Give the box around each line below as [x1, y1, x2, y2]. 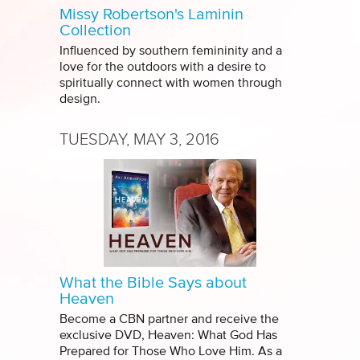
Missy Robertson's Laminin [59, 6, 243, 23]
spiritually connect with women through [59, 76, 282, 90]
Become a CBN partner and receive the [59, 313, 279, 326]
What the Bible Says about [59, 275, 247, 292]
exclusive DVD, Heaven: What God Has [59, 329, 277, 342]
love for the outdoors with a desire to [59, 60, 266, 74]
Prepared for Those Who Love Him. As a [59, 345, 282, 358]
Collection [59, 22, 131, 39]
